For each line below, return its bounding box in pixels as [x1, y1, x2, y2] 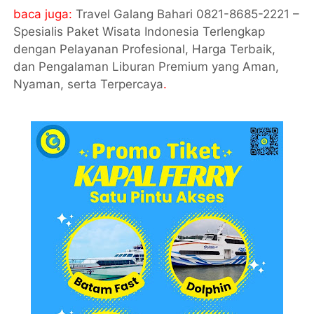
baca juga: [13, 6, 76, 21]
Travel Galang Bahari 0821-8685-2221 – [76, 6, 300, 21]
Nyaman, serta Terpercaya [13, 76, 164, 91]
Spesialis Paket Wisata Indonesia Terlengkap [13, 24, 266, 39]
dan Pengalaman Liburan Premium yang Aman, [13, 59, 280, 74]
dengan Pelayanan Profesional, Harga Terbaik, [13, 41, 276, 56]
